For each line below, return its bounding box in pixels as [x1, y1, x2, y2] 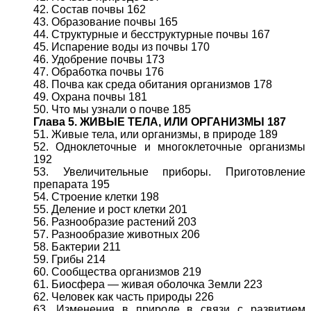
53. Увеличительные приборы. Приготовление [33, 166, 305, 178]
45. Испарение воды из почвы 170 [33, 41, 210, 53]
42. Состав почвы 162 [33, 3, 146, 15]
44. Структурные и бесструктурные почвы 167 [33, 28, 270, 40]
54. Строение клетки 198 [33, 191, 159, 203]
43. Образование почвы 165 [33, 16, 178, 28]
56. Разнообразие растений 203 [33, 216, 196, 228]
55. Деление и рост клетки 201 [33, 203, 187, 215]
